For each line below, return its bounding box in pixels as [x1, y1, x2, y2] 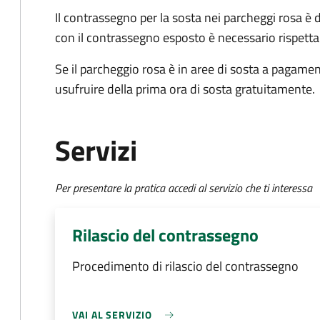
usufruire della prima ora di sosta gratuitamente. [55, 79, 315, 99]
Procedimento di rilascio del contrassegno [72, 256, 299, 276]
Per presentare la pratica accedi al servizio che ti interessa [55, 179, 312, 196]
